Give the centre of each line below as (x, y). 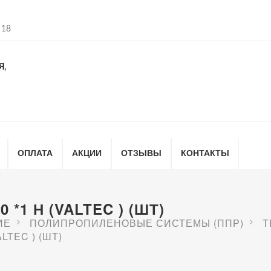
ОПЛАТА (35, 152)
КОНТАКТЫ (205, 152)
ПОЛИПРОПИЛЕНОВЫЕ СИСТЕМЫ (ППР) (137, 223)
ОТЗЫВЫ (141, 152)
